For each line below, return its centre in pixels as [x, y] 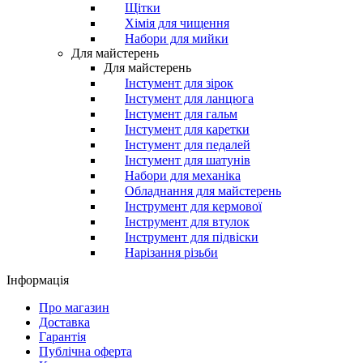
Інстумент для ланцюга [189, 98]
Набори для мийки [177, 38]
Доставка [64, 322]
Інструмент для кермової [193, 206]
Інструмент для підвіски [192, 237]
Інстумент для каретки [187, 129]
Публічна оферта [85, 351]
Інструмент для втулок [187, 221]
